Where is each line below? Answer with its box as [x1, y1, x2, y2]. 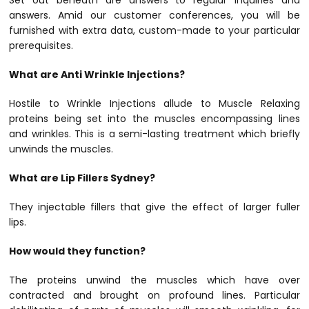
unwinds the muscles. [9, 142, 114, 157]
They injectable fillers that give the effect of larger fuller [9, 200, 300, 215]
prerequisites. [9, 39, 74, 53]
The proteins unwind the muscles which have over [9, 273, 300, 288]
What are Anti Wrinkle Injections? [9, 68, 186, 82]
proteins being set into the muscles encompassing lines [9, 112, 300, 126]
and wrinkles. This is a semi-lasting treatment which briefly [9, 127, 300, 141]
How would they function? [9, 244, 146, 259]
